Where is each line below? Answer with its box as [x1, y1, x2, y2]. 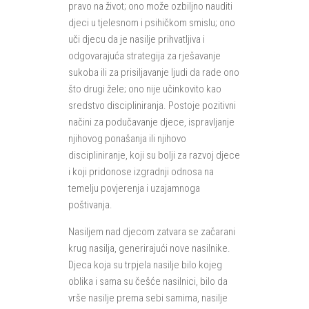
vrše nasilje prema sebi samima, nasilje [68, 292, 228, 305]
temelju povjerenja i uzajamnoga [68, 182, 200, 195]
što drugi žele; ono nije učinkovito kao [68, 83, 221, 96]
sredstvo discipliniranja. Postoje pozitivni [68, 99, 236, 112]
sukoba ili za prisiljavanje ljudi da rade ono [68, 66, 239, 79]
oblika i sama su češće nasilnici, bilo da [68, 275, 228, 288]
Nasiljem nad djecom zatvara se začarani [68, 226, 235, 239]
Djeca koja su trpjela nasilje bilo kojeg [68, 259, 222, 272]
